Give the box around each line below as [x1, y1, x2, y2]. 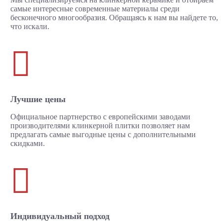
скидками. [10, 139, 45, 148]
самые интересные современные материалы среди [10, 4, 180, 13]
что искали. [10, 22, 49, 31]
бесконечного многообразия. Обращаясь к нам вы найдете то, [10, 13, 218, 22]
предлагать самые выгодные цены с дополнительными [10, 130, 196, 139]
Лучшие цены [10, 94, 66, 105]
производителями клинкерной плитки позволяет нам [10, 121, 190, 130]
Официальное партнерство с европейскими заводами [10, 112, 190, 121]
